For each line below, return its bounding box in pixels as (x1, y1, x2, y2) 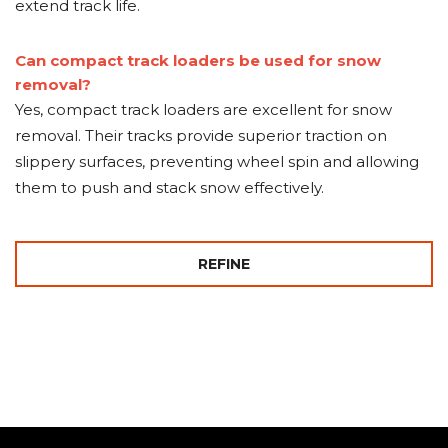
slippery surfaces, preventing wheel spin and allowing (15, 152, 419, 171)
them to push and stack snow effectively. (15, 178, 324, 197)
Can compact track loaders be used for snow (15, 51, 381, 70)
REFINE (198, 255, 250, 273)
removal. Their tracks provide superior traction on (15, 126, 387, 145)
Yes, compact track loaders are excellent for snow (15, 100, 392, 119)
